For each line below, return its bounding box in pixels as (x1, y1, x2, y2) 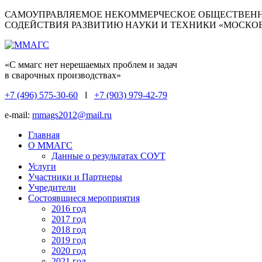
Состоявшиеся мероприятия (28, 193, 140, 203)
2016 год (51, 204, 86, 213)
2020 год (51, 246, 86, 256)
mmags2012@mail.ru (32, 110, 112, 120)
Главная (28, 130, 60, 140)
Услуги (28, 161, 56, 171)
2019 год (51, 235, 86, 245)
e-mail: (5, 110, 32, 120)
